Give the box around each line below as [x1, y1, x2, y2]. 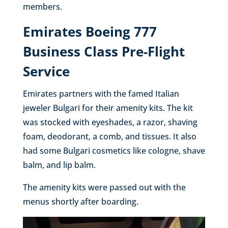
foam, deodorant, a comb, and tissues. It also [22, 131, 196, 142]
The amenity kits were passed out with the [22, 182, 186, 193]
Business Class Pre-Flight [22, 42, 185, 61]
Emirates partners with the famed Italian [22, 88, 179, 100]
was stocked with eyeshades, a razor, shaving [22, 117, 197, 128]
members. [22, 1, 62, 13]
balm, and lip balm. [22, 159, 96, 171]
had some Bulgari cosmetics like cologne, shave [22, 145, 205, 157]
